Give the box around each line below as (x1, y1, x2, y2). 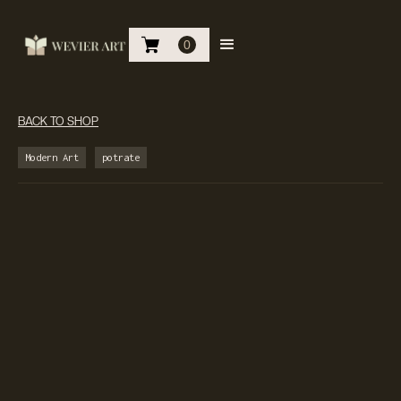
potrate (102, 151, 140, 163)
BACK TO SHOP (18, 115, 98, 128)
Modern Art (25, 151, 79, 163)
